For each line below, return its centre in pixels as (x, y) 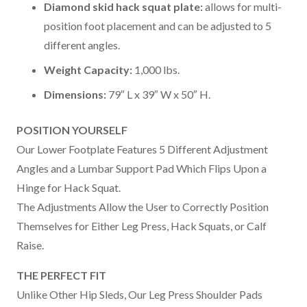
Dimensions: (75, 94)
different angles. (82, 45)
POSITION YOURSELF (72, 130)
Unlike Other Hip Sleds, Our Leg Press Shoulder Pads (139, 294)
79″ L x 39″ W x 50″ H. (158, 94)
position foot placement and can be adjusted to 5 (158, 25)
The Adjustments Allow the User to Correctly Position (143, 206)
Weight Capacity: (88, 69)
